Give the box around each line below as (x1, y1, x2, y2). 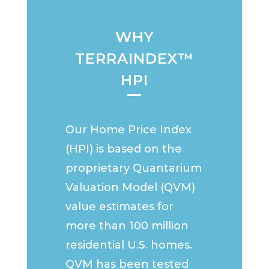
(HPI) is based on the (65, 142, 183, 156)
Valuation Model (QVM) (65, 181, 196, 195)
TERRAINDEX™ (74, 50, 194, 68)
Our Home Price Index (65, 123, 192, 137)
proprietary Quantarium (65, 162, 202, 175)
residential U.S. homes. (65, 238, 193, 252)
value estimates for (65, 200, 174, 214)
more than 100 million (65, 219, 189, 233)
